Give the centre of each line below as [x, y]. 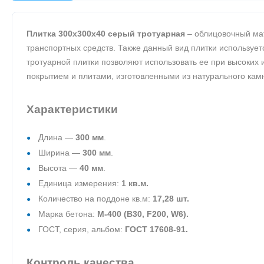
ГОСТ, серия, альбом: [82, 229]
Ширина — [60, 152]
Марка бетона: [68, 214]
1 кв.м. [135, 183]
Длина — [57, 137]
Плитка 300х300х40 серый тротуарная [106, 33]
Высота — [59, 168]
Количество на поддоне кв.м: [95, 198]
